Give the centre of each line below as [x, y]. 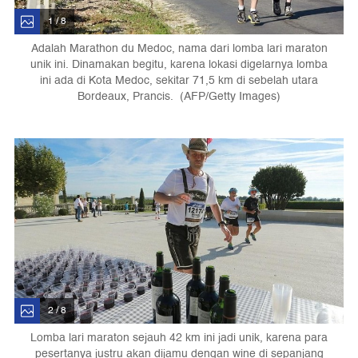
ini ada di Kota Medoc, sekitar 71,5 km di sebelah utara [179, 80]
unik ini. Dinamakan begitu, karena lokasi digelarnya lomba [179, 64]
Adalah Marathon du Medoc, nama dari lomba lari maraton [179, 48]
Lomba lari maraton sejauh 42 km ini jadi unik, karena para [179, 337]
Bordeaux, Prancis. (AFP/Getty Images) [179, 96]
